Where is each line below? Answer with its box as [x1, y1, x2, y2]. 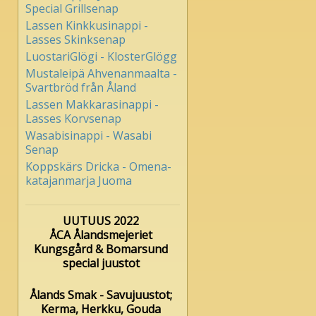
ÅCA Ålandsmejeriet [49, 227, 152, 243]
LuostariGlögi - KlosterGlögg [25, 49, 177, 65]
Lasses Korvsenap [25, 111, 121, 127]
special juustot [62, 255, 140, 272]
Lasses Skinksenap [25, 32, 126, 48]
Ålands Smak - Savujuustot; [30, 287, 172, 303]
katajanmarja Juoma [25, 173, 132, 189]
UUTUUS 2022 [63, 213, 139, 229]
